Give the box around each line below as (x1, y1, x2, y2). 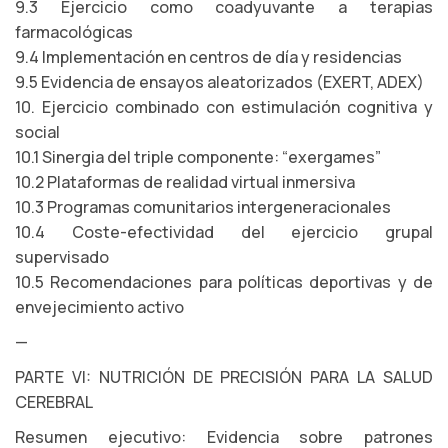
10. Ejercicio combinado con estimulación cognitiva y (15, 96, 433, 118)
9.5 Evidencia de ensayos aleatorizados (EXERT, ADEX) (15, 71, 424, 93)
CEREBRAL (15, 391, 93, 413)
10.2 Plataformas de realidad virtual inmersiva (15, 171, 355, 193)
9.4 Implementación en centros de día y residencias (15, 46, 402, 68)
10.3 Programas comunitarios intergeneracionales (15, 196, 391, 218)
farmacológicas (15, 21, 133, 43)
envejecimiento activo (15, 296, 184, 318)
